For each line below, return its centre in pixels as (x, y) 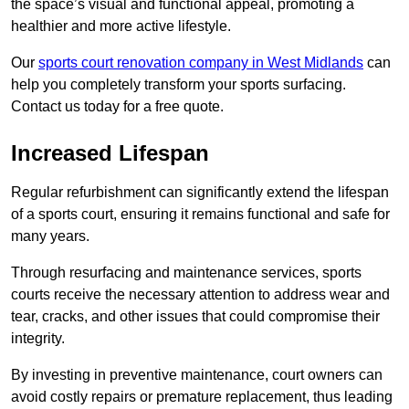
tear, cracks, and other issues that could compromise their (195, 317)
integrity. (38, 339)
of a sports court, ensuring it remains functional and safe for (200, 215)
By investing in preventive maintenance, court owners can (197, 375)
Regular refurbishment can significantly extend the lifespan (200, 193)
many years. (50, 236)
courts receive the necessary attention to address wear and (200, 295)
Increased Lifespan (110, 153)
